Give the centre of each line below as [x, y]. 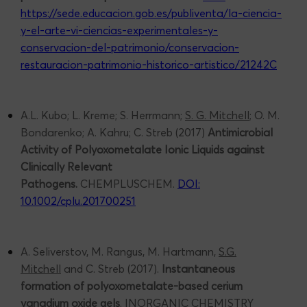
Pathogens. [50, 184]
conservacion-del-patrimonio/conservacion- [130, 48]
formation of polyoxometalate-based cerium [132, 286]
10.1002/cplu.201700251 [78, 201]
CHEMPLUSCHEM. [129, 184]
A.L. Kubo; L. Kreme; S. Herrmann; [103, 115]
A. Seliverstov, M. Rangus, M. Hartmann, [120, 252]
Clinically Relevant [66, 167]
